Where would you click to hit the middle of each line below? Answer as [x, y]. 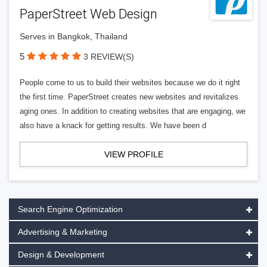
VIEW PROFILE [133, 154]
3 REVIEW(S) [109, 57]
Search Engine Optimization [70, 209]
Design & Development [61, 254]
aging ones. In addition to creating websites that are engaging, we [133, 111]
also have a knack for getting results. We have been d [113, 125]
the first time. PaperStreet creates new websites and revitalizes [129, 97]
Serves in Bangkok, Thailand [74, 36]
